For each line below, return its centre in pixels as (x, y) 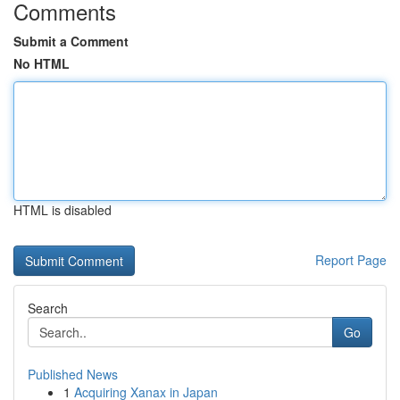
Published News (73, 374)
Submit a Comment (71, 41)
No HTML (42, 63)
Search (48, 308)
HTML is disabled (62, 210)
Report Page (351, 260)
